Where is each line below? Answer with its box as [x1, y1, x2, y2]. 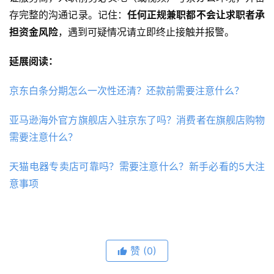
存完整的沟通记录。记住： [9, 9, 127, 21]
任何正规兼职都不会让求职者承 [127, 9, 265, 21]
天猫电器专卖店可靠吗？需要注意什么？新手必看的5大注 [9, 160, 265, 173]
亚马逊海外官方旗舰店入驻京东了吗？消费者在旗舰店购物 [9, 114, 265, 127]
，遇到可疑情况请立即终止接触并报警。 [58, 26, 234, 39]
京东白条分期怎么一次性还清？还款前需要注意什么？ [9, 84, 244, 97]
